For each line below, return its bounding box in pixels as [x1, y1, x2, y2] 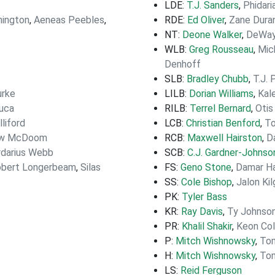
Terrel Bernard [190, 103, 251, 114]
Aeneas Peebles [34, 14, 104, 26]
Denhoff [165, 58, 201, 70]
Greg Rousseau [189, 44, 254, 55]
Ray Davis [181, 206, 223, 217]
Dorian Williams [189, 88, 254, 99]
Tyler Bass [182, 191, 227, 203]
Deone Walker [182, 29, 242, 41]
